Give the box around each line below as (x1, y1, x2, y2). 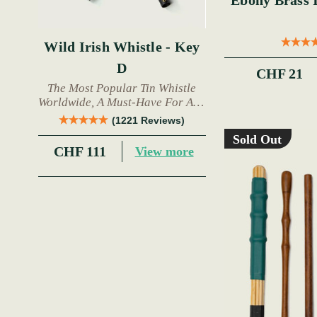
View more (134, 144, 194, 158)
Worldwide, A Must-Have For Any (38, 96, 206, 110)
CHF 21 (256, 66, 304, 82)
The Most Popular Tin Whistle (47, 81, 197, 96)
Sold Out (232, 132, 282, 147)
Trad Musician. (83, 110, 160, 124)
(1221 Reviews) (112, 115, 185, 127)
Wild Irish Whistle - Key (44, 39, 200, 55)
